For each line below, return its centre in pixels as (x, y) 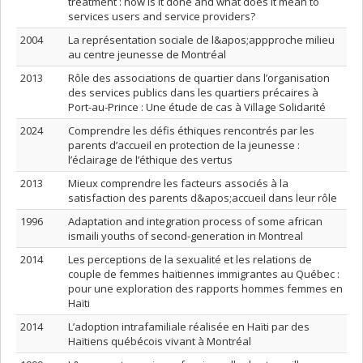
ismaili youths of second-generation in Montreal (186, 236)
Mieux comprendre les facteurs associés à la (178, 183)
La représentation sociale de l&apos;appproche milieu (201, 40)
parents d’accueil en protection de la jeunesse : (184, 145)
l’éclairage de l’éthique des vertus (150, 160)
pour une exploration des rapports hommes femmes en (205, 288)
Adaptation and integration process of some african (195, 221)
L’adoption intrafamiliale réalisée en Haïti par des (189, 327)
